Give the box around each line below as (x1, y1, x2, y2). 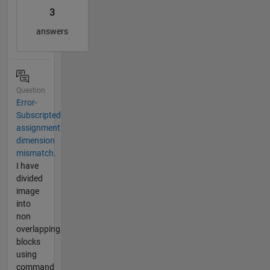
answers (36, 26, 68, 36)
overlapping (16, 224, 60, 234)
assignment (16, 123, 60, 133)
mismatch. (16, 148, 56, 159)
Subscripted (16, 110, 61, 121)
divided (16, 174, 43, 184)
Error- (16, 98, 37, 108)
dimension (16, 136, 55, 146)
